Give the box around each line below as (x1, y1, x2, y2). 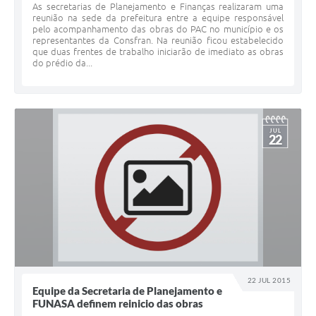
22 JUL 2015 (248, 276, 291, 285)
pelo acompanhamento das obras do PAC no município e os (32, 24, 284, 35)
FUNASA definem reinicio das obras (32, 297, 203, 310)
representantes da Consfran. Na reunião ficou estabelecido (32, 35, 284, 46)
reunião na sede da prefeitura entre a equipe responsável (32, 13, 284, 23)
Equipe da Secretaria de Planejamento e (32, 284, 222, 298)
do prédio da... (32, 58, 92, 68)
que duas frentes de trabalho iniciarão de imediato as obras (32, 47, 284, 57)
